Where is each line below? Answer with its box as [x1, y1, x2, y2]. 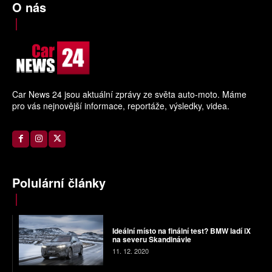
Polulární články [12, 173, 106, 191]
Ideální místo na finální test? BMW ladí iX [112, 225, 251, 237]
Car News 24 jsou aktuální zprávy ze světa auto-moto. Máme [12, 87, 246, 100]
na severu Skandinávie [112, 234, 191, 245]
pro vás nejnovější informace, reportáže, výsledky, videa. [12, 99, 229, 112]
